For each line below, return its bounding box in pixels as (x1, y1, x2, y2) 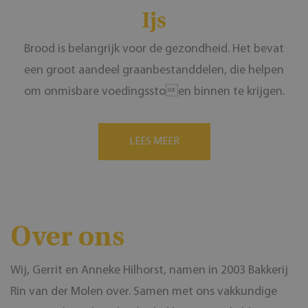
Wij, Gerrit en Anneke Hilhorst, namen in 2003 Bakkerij (10, 263, 288, 277)
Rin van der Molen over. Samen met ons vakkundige (10, 285, 277, 298)
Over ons (10, 218, 124, 252)
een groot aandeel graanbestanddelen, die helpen (24, 63, 284, 77)
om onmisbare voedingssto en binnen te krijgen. (23, 85, 285, 98)
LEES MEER (129, 135, 179, 147)
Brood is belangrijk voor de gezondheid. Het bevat (24, 42, 284, 56)
